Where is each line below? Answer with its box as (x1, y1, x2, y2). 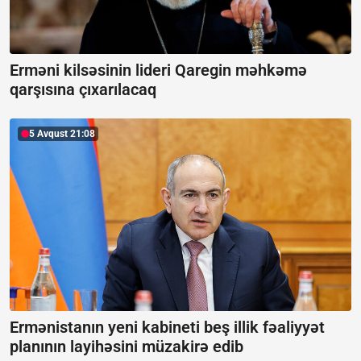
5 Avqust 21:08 (29, 128, 95, 140)
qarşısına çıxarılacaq (10, 80, 156, 100)
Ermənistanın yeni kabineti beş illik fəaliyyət (10, 317, 325, 337)
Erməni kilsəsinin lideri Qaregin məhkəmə (10, 60, 307, 81)
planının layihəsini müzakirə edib (10, 336, 243, 356)
